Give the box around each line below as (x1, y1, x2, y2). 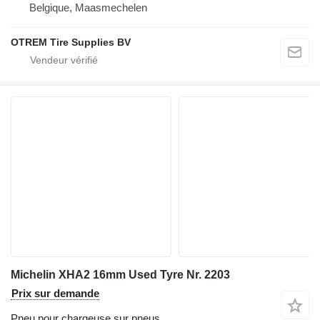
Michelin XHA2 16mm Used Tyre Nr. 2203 (11, 269, 230, 281)
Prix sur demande (11, 287, 99, 300)
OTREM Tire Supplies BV (11, 36, 131, 49)
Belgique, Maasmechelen (29, 1, 147, 14)
